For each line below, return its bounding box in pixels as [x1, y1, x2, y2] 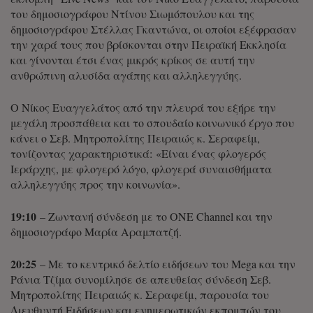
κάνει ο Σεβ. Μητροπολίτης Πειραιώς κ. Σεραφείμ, [10, 131, 260, 146]
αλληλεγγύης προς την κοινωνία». [10, 177, 180, 192]
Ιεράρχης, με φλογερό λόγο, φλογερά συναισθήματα [10, 161, 272, 177]
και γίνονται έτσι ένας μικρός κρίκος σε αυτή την [10, 52, 255, 68]
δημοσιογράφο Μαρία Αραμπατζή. [10, 224, 182, 240]
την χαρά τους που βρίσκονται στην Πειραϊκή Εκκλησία [10, 37, 286, 52]
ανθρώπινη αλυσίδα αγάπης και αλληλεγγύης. [10, 68, 242, 83]
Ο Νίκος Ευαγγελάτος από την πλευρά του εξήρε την [10, 100, 276, 115]
